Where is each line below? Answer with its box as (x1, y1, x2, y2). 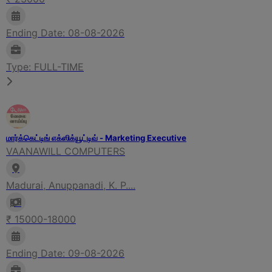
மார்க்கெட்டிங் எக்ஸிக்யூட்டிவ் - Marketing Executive (6, 132, 186, 143)
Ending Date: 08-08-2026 (6, 26, 124, 39)
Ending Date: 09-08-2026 (6, 246, 124, 259)
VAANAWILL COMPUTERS (6, 144, 125, 157)
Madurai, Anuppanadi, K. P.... (6, 178, 135, 191)
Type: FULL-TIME (6, 60, 84, 73)
